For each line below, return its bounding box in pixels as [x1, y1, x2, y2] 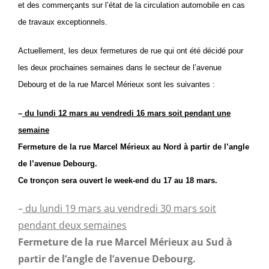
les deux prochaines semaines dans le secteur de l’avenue [18, 63, 222, 72]
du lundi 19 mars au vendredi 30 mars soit [23, 202, 216, 215]
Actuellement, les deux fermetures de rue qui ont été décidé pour [18, 46, 243, 55]
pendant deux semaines [18, 219, 127, 232]
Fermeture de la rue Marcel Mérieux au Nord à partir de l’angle [18, 142, 249, 151]
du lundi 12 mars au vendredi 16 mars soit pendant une [22, 109, 231, 118]
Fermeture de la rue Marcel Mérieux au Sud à [18, 235, 232, 249]
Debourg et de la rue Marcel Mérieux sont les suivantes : [18, 80, 215, 89]
